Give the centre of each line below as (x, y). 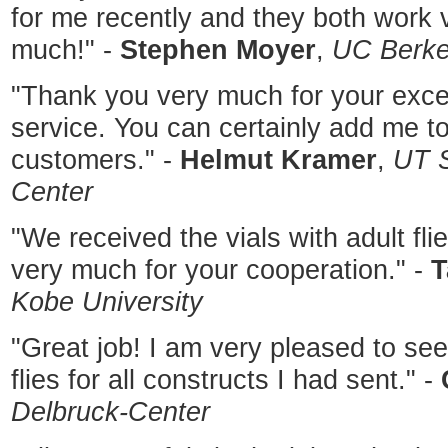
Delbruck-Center (110, 412)
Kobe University (107, 302)
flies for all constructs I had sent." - (226, 380)
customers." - (95, 160)
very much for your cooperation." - (221, 270)
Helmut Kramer (278, 160)
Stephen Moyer (218, 50)
